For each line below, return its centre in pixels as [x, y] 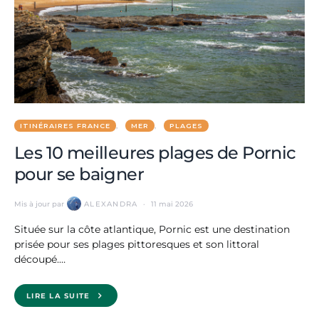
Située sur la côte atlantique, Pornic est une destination [152, 229]
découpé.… [40, 259]
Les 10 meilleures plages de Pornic [155, 153]
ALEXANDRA [111, 204]
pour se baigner [79, 174]
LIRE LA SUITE [58, 296]
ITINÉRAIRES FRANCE [65, 126]
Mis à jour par [39, 204]
